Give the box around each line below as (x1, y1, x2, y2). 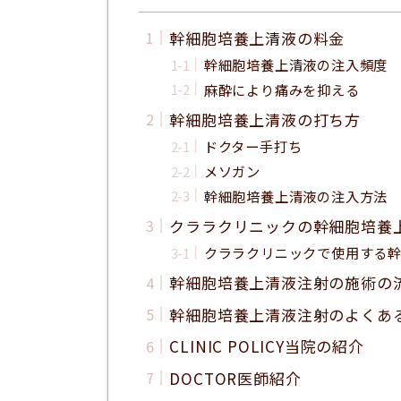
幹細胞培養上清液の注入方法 (203, 185, 388, 206)
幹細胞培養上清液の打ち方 (169, 108, 362, 132)
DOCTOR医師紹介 (169, 366, 302, 389)
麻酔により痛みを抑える (203, 79, 360, 99)
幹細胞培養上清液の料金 (169, 26, 346, 49)
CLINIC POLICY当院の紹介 (169, 335, 364, 358)
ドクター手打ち (203, 135, 303, 156)
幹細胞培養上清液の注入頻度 (203, 54, 388, 74)
